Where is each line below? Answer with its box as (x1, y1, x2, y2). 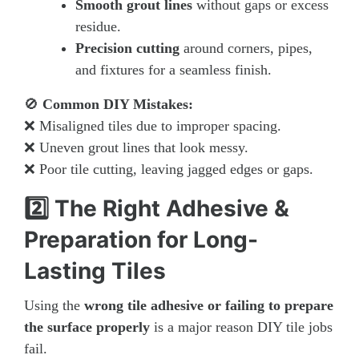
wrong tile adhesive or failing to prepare (84, 296, 333, 313)
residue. (75, 18, 121, 34)
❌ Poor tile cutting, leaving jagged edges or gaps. (24, 160, 313, 177)
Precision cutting (75, 39, 179, 56)
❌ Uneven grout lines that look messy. (24, 139, 248, 155)
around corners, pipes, (179, 39, 313, 56)
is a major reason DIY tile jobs (150, 318, 333, 335)
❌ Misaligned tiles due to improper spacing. (24, 117, 281, 134)
